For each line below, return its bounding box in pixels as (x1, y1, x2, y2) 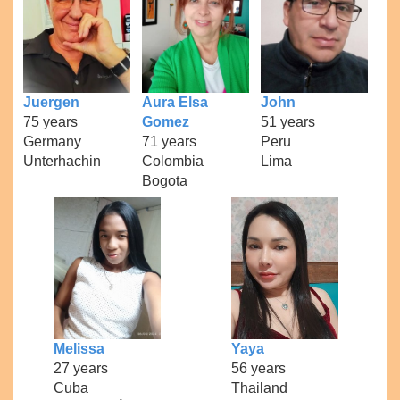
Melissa (53, 341, 104, 357)
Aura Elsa (141, 94, 208, 110)
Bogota (141, 172, 187, 188)
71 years (141, 133, 196, 149)
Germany (23, 133, 82, 149)
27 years (53, 361, 108, 377)
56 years (230, 361, 286, 377)
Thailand (230, 380, 287, 396)
